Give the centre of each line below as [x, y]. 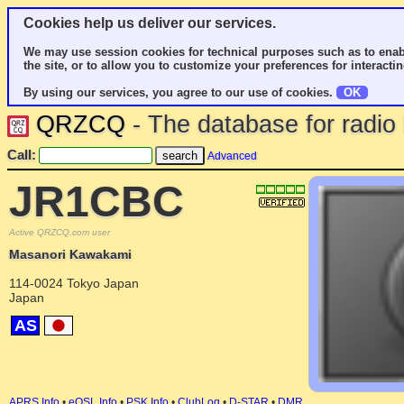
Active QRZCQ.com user [60, 232]
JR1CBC [96, 202]
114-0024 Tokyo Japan [74, 283]
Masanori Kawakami [70, 254]
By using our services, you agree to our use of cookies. [180, 92]
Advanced [232, 156]
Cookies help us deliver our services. [150, 23]
